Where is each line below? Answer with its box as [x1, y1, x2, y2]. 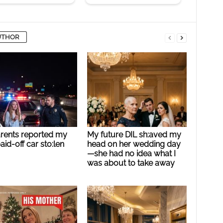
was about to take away [87, 158, 175, 168]
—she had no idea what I [87, 148, 176, 158]
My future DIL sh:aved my [87, 129, 181, 139]
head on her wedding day [87, 139, 181, 149]
